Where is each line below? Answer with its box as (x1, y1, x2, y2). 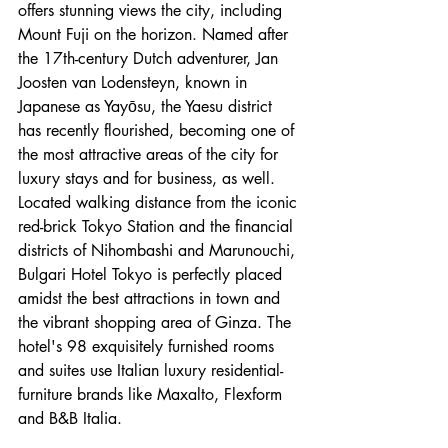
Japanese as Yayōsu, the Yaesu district (18, 95, 277, 117)
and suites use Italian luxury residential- (18, 359, 283, 381)
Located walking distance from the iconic (18, 191, 302, 213)
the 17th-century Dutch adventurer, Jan (18, 47, 283, 69)
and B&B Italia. (18, 407, 122, 429)
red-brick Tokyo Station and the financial (18, 215, 298, 237)
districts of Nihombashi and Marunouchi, (18, 239, 300, 261)
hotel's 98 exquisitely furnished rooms (18, 335, 279, 357)
